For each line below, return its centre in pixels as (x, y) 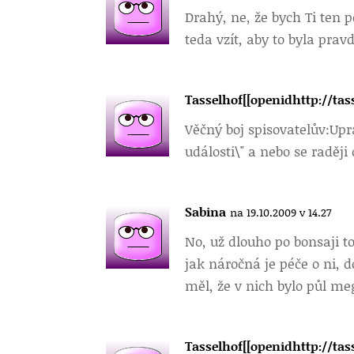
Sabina (206, 211)
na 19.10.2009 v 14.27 (281, 212)
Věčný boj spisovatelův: (258, 129)
